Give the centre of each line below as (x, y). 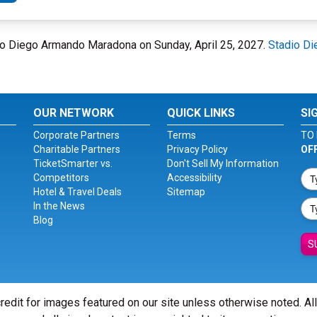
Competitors (62, 178)
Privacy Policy (197, 149)
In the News (59, 206)
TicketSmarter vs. (73, 163)
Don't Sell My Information (223, 163)
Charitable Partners (77, 149)
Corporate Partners (77, 135)
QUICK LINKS (201, 113)
